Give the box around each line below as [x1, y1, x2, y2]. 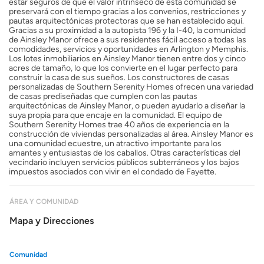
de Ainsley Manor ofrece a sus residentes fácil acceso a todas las [9, 35, 246, 45]
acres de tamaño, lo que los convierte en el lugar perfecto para [9, 63, 237, 73]
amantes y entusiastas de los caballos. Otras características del [9, 148, 240, 158]
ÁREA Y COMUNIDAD [9, 197, 78, 206]
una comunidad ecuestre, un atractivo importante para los [9, 138, 222, 148]
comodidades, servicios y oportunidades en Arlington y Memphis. [9, 44, 248, 54]
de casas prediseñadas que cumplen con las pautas [9, 91, 197, 101]
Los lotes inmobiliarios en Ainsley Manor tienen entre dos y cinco [9, 54, 246, 64]
